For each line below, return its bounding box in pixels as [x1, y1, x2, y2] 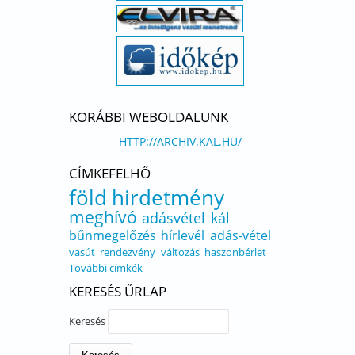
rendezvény [100, 245, 156, 259]
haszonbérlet [204, 245, 266, 259]
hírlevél [161, 227, 205, 244]
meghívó [69, 206, 137, 228]
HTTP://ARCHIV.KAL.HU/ [118, 134, 242, 149]
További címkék [69, 261, 143, 275]
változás [160, 245, 200, 259]
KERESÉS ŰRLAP [69, 282, 166, 300]
